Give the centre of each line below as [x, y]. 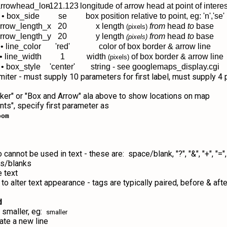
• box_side [21, 16]
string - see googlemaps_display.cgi [155, 67]
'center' [62, 67]
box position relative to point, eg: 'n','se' [155, 16]
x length [111, 26]
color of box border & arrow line [155, 46]
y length [111, 36]
